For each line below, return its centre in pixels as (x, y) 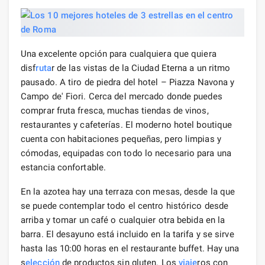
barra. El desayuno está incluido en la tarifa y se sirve (127, 234)
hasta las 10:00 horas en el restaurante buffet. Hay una (130, 248)
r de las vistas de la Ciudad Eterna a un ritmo (141, 68)
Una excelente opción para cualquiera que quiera (119, 54)
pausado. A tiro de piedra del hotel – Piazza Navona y (128, 82)
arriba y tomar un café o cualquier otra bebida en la (123, 220)
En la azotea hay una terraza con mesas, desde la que (128, 191)
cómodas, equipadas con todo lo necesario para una (126, 153)
